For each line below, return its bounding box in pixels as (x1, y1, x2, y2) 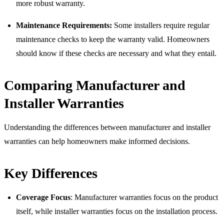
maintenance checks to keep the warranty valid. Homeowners (16, 34, 209, 43)
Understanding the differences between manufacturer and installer (4, 122, 210, 131)
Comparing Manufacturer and (4, 77, 185, 93)
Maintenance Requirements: (16, 20, 112, 29)
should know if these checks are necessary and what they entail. (16, 48, 216, 57)
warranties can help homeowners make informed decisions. (4, 136, 190, 145)
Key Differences (4, 165, 97, 181)
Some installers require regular (112, 20, 209, 29)
